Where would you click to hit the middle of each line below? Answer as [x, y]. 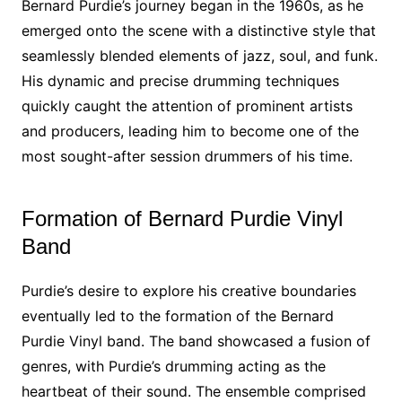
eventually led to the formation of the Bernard [177, 316]
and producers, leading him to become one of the [190, 131]
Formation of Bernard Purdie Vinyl [182, 218]
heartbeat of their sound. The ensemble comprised [193, 391]
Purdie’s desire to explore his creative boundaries [188, 291]
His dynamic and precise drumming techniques [180, 81]
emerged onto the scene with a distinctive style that [198, 31]
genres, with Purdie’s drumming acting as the [173, 366]
